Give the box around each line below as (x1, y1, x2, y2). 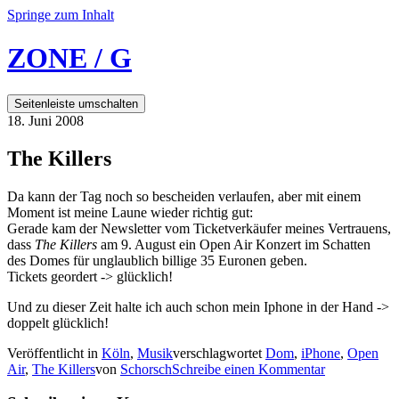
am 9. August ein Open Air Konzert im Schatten (97, 236, 370, 252)
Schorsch (120, 361, 172, 377)
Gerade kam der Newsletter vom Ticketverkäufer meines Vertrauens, (7, 220, 391, 236)
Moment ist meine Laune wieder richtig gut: (7, 204, 253, 220)
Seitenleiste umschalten (14, 96, 138, 110)
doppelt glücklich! (7, 314, 109, 330)
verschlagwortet (173, 345, 265, 361)
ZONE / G (7, 42, 132, 75)
